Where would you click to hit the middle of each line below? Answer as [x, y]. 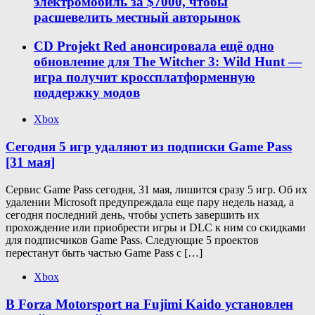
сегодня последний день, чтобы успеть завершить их [133, 214]
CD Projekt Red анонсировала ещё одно [154, 46]
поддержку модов [87, 92]
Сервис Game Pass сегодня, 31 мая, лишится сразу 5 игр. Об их [156, 189]
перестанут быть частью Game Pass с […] [104, 252]
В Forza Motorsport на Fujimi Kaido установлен [149, 304]
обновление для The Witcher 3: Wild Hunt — [168, 61]
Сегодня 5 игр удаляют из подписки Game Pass [149, 147]
